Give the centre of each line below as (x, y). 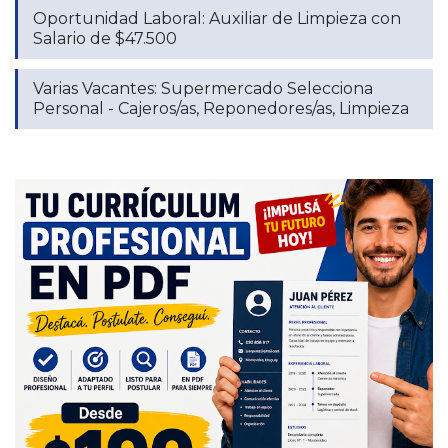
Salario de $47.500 (105, 38)
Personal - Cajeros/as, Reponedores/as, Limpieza (221, 108)
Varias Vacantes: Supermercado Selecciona (203, 88)
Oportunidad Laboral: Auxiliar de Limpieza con (217, 18)
